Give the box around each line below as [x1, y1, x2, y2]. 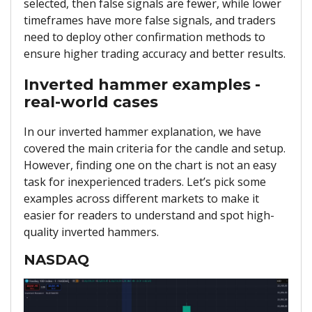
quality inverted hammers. [24, 224, 162, 240]
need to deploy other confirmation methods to [24, 29, 265, 45]
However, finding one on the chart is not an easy [24, 157, 276, 173]
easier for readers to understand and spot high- [24, 207, 274, 223]
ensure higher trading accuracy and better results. [24, 46, 288, 62]
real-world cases [24, 93, 158, 112]
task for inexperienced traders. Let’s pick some [24, 173, 266, 189]
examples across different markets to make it [24, 190, 259, 206]
